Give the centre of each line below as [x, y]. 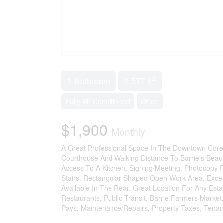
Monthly [128, 132]
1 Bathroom [88, 80]
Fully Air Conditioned [98, 101]
